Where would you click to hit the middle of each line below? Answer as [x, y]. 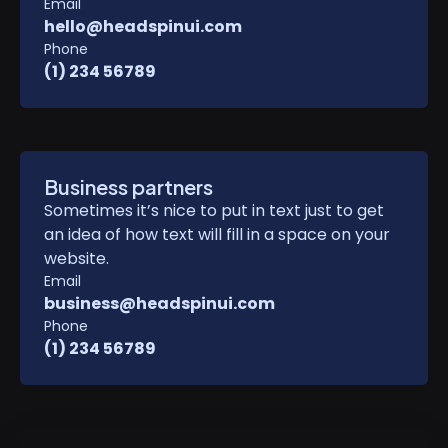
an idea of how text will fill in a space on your [217, 234]
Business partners [128, 186]
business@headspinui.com [159, 303]
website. [76, 258]
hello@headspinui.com [143, 26]
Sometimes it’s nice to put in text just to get [214, 210]
